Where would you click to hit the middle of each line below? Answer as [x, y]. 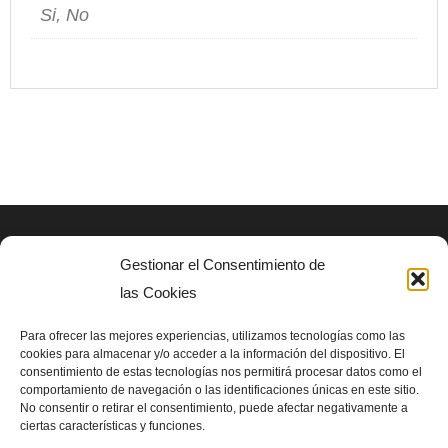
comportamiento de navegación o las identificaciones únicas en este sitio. [219, 390]
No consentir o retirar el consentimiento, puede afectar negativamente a [214, 408]
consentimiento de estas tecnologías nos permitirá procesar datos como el [221, 372]
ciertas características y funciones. [112, 426]
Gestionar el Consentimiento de [222, 264]
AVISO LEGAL [70, 272]
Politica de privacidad [95, 319]
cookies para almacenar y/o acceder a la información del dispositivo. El [212, 354]
